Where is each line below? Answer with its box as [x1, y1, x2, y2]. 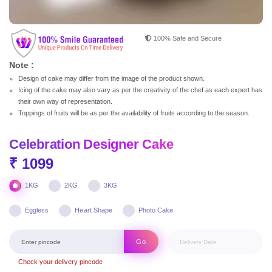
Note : [9, 59, 34, 70]
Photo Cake [138, 206, 174, 214]
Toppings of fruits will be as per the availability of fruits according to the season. [18, 109, 250, 117]
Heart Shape [75, 206, 112, 214]
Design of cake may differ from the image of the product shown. [18, 74, 205, 82]
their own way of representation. [18, 97, 112, 105]
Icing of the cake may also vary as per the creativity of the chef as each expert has [18, 86, 262, 93]
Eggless [25, 206, 49, 214]
